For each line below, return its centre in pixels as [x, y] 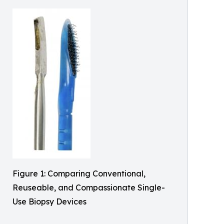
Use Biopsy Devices [49, 201]
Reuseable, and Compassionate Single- [89, 187]
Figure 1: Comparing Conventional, [79, 173]
